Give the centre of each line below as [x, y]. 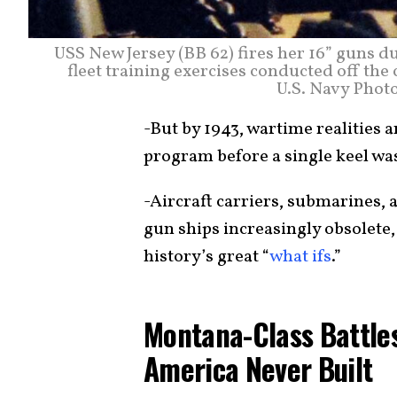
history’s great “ [206, 257]
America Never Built [258, 369]
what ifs [300, 257]
